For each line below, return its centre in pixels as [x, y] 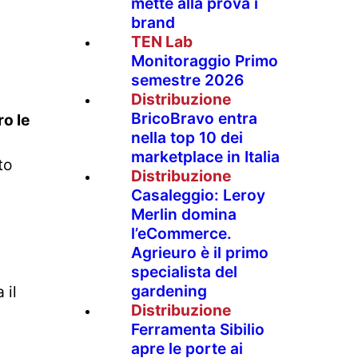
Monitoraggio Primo [205, 60]
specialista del [184, 271]
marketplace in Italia [205, 156]
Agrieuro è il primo [200, 252]
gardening [169, 290]
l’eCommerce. [181, 233]
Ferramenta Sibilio [198, 329]
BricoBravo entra [194, 118]
